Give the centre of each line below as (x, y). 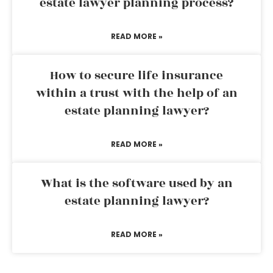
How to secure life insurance (136, 76)
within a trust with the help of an (136, 93)
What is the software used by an (136, 183)
